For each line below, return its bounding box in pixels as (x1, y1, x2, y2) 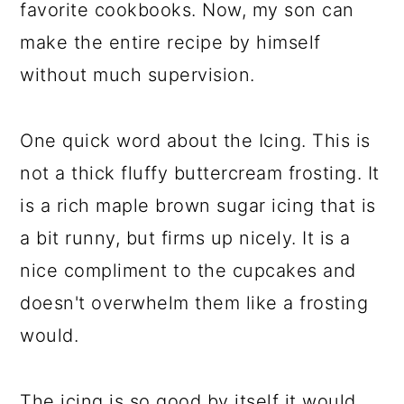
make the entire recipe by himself (20, 32, 321, 53)
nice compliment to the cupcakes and (20, 260, 356, 281)
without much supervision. (20, 64, 255, 86)
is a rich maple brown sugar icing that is (20, 195, 376, 216)
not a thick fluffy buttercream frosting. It (20, 162, 380, 184)
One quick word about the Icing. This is (20, 130, 371, 151)
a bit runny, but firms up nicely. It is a (20, 227, 351, 249)
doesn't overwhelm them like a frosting (20, 292, 369, 314)
